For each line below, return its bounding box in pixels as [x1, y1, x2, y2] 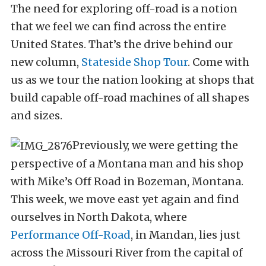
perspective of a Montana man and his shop [11, 157, 243, 170]
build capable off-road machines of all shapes [11, 91, 249, 104]
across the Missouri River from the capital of [11, 246, 243, 259]
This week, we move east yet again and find [11, 192, 239, 206]
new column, [11, 55, 81, 69]
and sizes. [11, 109, 62, 122]
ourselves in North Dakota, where [11, 210, 187, 224]
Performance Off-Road [11, 228, 131, 242]
